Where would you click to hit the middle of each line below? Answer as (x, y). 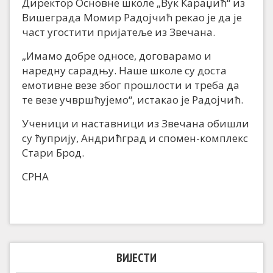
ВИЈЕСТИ (136, 258)
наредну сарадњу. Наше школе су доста (124, 71)
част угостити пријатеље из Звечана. (119, 32)
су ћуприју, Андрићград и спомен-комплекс (135, 138)
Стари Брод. (53, 153)
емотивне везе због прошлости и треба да (131, 85)
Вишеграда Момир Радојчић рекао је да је (132, 18)
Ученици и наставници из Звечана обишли (136, 124)
